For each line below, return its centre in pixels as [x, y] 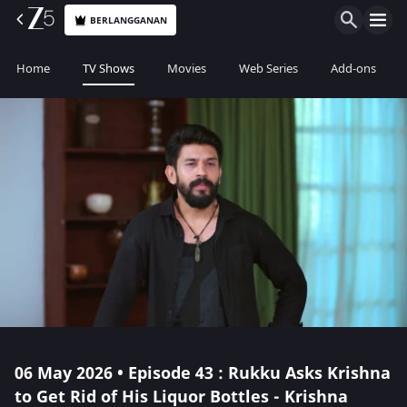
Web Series [268, 69]
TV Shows [109, 69]
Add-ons [353, 69]
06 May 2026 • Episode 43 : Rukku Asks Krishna [203, 373]
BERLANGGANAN [129, 20]
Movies [187, 69]
